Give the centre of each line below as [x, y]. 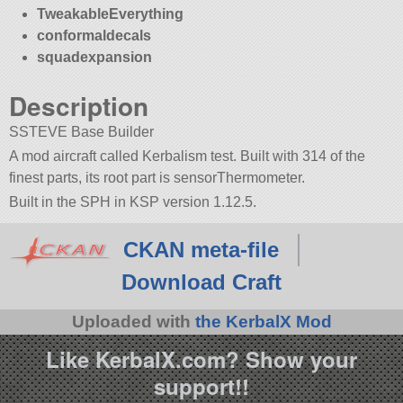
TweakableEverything [110, 13]
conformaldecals [94, 35]
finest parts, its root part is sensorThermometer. [157, 177]
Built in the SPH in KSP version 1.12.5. [133, 202]
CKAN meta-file [201, 250]
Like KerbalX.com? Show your [201, 358]
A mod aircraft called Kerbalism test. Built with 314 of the [188, 156]
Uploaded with [133, 322]
